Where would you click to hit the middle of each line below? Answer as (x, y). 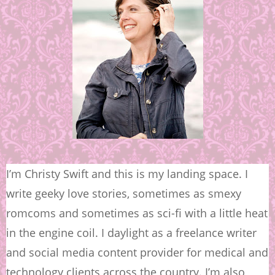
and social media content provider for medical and (137, 252)
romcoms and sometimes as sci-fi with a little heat (137, 213)
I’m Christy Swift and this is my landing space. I (127, 174)
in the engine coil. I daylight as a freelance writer (131, 233)
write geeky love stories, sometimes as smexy (124, 193)
